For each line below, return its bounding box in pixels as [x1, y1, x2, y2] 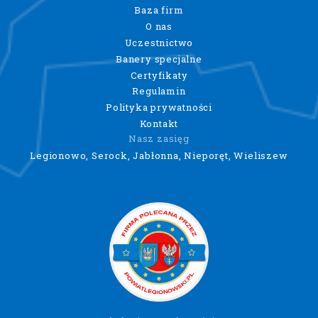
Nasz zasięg [128, 132, 190, 146]
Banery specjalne [116, 52, 202, 65]
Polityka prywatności [105, 101, 212, 114]
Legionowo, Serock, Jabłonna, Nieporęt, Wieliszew [30, 149, 288, 163]
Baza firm [134, 4, 184, 17]
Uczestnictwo [124, 35, 194, 49]
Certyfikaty [130, 68, 188, 82]
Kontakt [139, 117, 179, 131]
